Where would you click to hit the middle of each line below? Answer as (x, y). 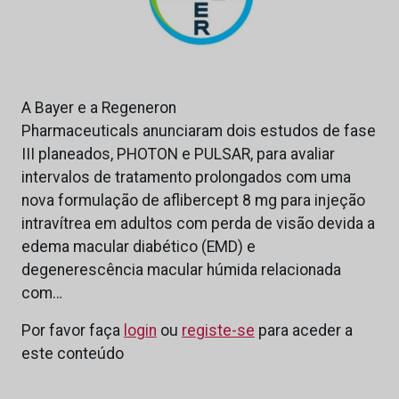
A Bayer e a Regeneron (99, 108)
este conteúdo (73, 354)
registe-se (218, 331)
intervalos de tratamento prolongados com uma (186, 178)
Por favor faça (73, 331)
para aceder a (304, 331)
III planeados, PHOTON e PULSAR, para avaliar (178, 155)
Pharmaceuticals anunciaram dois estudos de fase (199, 131)
